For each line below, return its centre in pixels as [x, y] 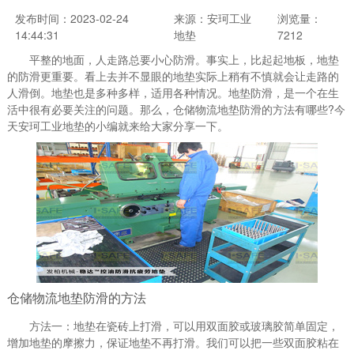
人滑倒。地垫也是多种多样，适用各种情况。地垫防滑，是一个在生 [173, 92]
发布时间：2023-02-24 [72, 18]
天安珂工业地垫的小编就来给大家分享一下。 [117, 126]
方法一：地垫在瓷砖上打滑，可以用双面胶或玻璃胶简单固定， [173, 326]
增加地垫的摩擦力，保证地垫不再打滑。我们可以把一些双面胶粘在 [173, 342]
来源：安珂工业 [212, 18]
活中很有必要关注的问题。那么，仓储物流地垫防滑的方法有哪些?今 [176, 109]
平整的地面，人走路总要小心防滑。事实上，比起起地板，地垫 [173, 59]
